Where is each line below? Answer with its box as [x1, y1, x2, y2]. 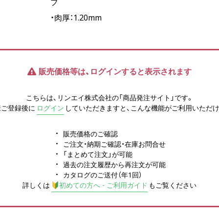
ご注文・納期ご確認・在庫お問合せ [63, 139, 166, 149]
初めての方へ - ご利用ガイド [59, 180, 148, 190]
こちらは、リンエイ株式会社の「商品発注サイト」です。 [25, 93, 194, 102]
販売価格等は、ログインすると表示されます [39, 66, 192, 77]
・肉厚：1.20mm [50, 12, 102, 23]
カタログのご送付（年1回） [63, 170, 142, 179]
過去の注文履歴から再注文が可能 [63, 160, 166, 169]
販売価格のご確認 [63, 129, 118, 138]
